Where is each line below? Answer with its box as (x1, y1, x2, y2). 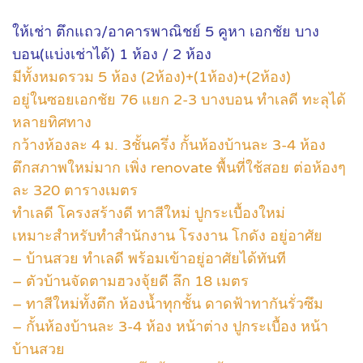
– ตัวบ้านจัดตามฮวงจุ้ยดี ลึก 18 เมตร (12, 272, 249, 290)
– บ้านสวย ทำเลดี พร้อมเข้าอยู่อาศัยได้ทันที (12, 250, 286, 267)
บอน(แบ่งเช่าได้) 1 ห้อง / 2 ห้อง (12, 45, 211, 63)
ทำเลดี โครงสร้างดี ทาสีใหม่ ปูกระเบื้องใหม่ (12, 204, 285, 222)
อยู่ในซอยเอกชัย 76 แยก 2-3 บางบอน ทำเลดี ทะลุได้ (12, 91, 346, 109)
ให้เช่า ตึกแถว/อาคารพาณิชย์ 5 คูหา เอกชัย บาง (12, 23, 319, 41)
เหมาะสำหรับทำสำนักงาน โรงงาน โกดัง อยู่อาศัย (12, 227, 322, 245)
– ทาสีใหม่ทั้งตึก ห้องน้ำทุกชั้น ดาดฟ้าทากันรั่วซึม (12, 295, 323, 313)
